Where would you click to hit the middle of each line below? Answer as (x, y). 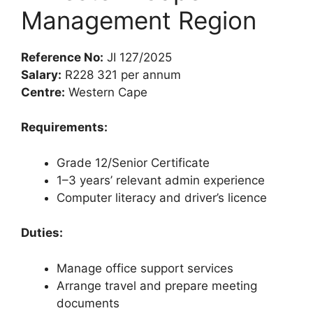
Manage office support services (145, 268)
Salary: (41, 74)
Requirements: (64, 128)
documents (88, 303)
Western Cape (106, 92)
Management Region (139, 20)
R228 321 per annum (121, 74)
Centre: (43, 92)
